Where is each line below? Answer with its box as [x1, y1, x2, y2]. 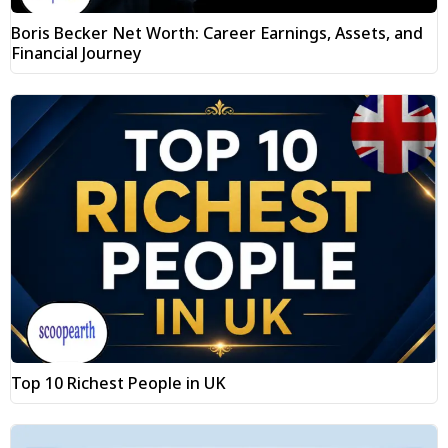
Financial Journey [11, 42, 145, 65]
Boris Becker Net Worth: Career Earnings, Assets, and [11, 22, 423, 45]
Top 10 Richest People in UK [11, 372, 230, 395]
